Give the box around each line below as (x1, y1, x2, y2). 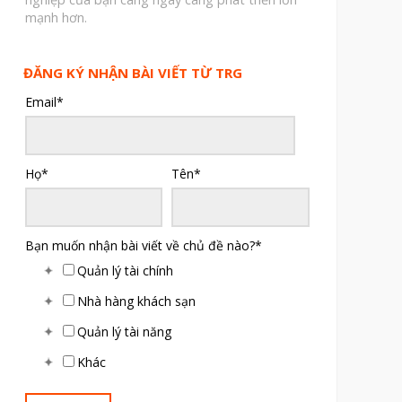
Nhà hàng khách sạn (76, 293, 196, 310)
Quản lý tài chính (76, 262, 173, 280)
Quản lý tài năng (76, 323, 171, 341)
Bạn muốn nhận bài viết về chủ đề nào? (24, 237, 255, 255)
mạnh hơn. (24, 9, 87, 27)
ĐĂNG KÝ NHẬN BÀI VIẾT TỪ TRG (22, 64, 242, 83)
